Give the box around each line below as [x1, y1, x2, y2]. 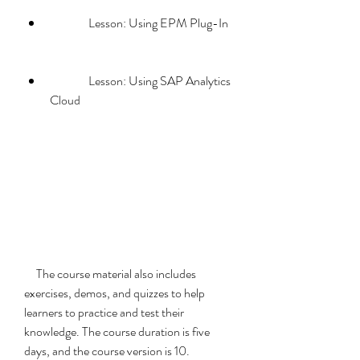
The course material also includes [24, 264, 36, 283]
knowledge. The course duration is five [24, 322, 210, 341]
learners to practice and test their [24, 303, 184, 321]
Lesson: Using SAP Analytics [50, 72, 88, 90]
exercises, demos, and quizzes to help [24, 284, 205, 302]
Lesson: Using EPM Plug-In [88, 14, 228, 32]
